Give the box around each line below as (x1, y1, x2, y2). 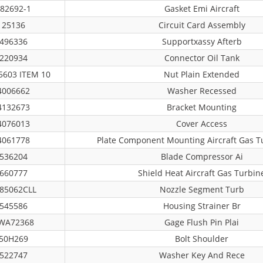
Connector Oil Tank (164, 52, 240, 63)
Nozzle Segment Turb (159, 184, 244, 195)
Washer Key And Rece (159, 249, 245, 261)
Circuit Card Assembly (158, 19, 245, 31)
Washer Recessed (167, 85, 237, 96)
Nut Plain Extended (164, 69, 240, 80)
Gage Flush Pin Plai (164, 217, 239, 228)
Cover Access (176, 118, 227, 129)
